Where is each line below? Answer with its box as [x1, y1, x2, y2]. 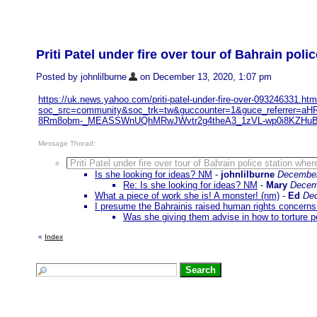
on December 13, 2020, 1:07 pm [137, 71, 272, 82]
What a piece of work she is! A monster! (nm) [95, 190, 279, 202]
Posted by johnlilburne [36, 71, 127, 82]
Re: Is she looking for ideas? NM [123, 180, 258, 191]
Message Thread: [38, 139, 96, 148]
